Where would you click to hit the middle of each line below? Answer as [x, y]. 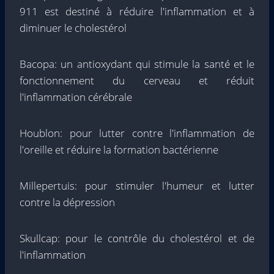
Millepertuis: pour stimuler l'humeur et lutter [137, 186]
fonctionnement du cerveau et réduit [137, 80]
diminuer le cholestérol [73, 28]
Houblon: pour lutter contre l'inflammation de [137, 133]
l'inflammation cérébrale [76, 97]
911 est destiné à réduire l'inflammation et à [137, 11]
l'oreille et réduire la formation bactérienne [119, 150]
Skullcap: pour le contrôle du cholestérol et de [137, 238]
